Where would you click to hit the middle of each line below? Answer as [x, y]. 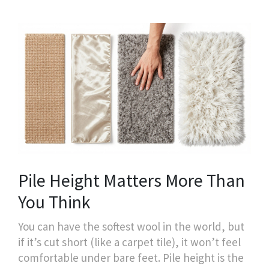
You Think [54, 201]
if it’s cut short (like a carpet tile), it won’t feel [129, 242]
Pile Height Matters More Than [131, 180]
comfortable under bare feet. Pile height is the [131, 257]
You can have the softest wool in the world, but [131, 226]
